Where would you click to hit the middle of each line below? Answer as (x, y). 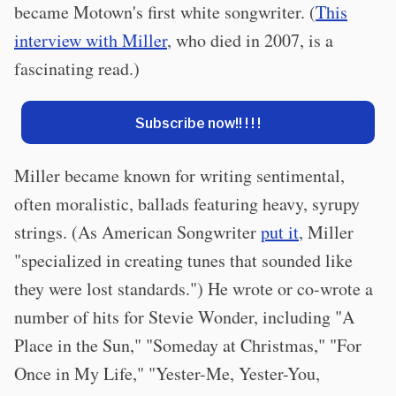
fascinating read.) (77, 68)
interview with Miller (91, 40)
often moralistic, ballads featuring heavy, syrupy (187, 203)
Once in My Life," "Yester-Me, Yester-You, (167, 373)
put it (280, 232)
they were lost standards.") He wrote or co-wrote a (194, 288)
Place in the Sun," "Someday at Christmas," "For (188, 345)
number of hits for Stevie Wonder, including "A (184, 316)
